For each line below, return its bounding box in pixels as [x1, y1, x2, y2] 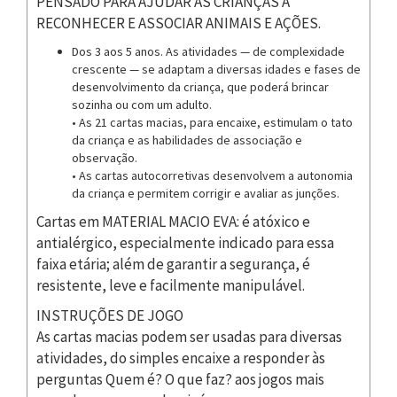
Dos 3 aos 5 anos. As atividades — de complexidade [72, 43, 345, 59]
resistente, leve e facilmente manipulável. [36, 275, 305, 295]
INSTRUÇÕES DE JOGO [36, 305, 183, 325]
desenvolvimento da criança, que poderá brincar [72, 78, 329, 95]
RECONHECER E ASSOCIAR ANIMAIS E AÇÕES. [36, 12, 321, 33]
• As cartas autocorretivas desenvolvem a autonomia [72, 167, 353, 183]
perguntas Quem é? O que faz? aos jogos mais [36, 369, 324, 389]
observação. [72, 149, 137, 166]
